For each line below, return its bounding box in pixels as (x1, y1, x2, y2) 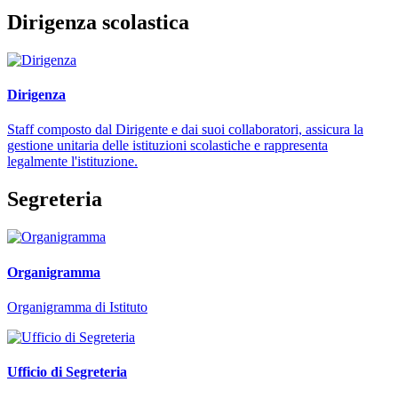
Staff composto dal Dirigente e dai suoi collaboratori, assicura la (7, 122, 363, 138)
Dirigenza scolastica (7, 11, 189, 35)
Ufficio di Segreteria (7, 364, 127, 380)
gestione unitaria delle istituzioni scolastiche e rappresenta (7, 138, 328, 154)
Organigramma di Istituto (7, 298, 147, 314)
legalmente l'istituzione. (7, 154, 138, 170)
